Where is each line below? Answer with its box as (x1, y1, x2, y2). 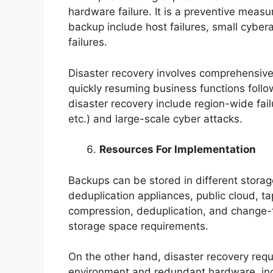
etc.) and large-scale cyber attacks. (68, 112, 243, 125)
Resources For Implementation (99, 143, 256, 156)
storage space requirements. (68, 219, 208, 232)
